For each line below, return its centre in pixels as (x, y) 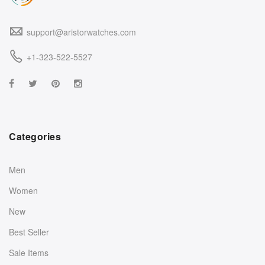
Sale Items (29, 252)
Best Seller (29, 232)
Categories (35, 136)
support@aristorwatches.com (81, 32)
